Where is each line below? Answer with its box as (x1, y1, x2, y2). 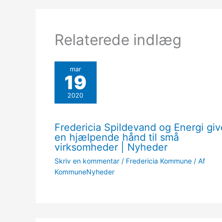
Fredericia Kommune (125, 156, 192, 165)
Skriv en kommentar (54, 156, 119, 165)
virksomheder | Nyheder (54, 141, 167, 153)
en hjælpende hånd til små (54, 131, 179, 143)
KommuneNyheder (54, 167, 114, 176)
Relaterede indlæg (54, 30, 181, 49)
